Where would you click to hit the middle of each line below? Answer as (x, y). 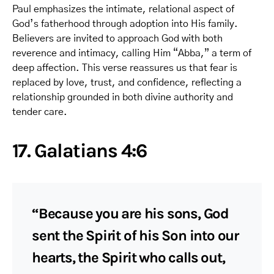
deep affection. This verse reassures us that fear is (125, 68)
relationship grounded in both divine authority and (123, 97)
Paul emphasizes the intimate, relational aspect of (123, 9)
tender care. (40, 112)
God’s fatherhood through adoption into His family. (125, 24)
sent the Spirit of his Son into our (135, 235)
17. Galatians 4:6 (80, 150)
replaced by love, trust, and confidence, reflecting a (127, 82)
